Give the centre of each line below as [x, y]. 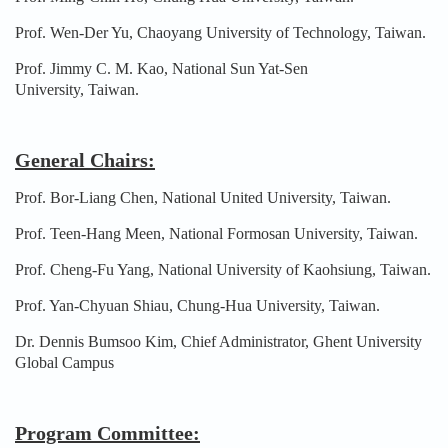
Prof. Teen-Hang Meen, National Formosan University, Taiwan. [216, 233]
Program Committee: [107, 432]
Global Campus [64, 362]
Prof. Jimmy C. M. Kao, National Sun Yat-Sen [161, 68]
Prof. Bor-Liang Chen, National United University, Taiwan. [203, 197]
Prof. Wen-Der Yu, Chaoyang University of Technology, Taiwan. [220, 32]
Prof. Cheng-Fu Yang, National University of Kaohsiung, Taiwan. [223, 269]
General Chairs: [85, 159]
